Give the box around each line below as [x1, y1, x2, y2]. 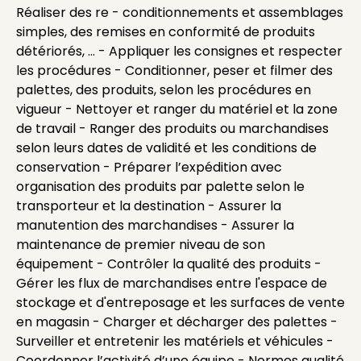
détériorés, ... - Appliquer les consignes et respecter [16, 42, 342, 60]
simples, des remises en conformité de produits [16, 23, 315, 41]
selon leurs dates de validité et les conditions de [16, 139, 317, 157]
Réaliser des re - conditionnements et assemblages [16, 3, 343, 22]
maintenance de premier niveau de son [16, 235, 265, 254]
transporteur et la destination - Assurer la [16, 197, 281, 215]
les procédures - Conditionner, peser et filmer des [16, 61, 333, 80]
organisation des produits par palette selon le [16, 177, 305, 196]
